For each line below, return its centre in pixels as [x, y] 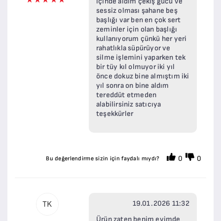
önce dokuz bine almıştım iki [143, 76]
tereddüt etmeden [127, 95]
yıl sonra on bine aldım [133, 85]
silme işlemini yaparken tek [141, 57]
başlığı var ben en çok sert [139, 20]
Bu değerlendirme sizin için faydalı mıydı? [103, 158]
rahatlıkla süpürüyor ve [133, 48]
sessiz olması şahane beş [137, 10]
